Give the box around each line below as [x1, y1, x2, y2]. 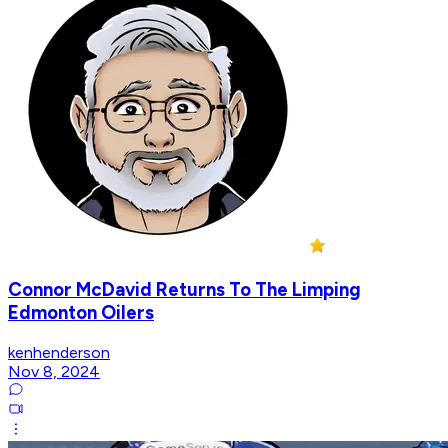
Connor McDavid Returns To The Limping [8, 277, 361, 301]
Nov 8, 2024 [8, 361, 100, 381]
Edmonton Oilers [8, 300, 154, 324]
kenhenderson [8, 342, 110, 362]
